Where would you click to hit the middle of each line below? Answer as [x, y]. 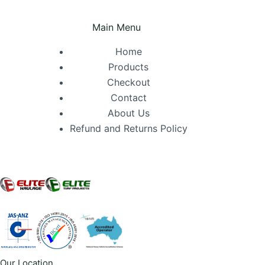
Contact [128, 98]
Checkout [128, 82]
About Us [128, 113]
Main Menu [117, 28]
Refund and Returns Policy [128, 128]
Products [129, 67]
